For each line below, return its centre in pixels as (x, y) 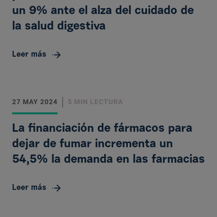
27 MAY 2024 (35, 102)
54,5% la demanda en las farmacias (108, 160)
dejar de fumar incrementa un (93, 144)
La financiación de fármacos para (102, 129)
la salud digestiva (59, 27)
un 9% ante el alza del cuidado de (103, 11)
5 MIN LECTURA (95, 102)
